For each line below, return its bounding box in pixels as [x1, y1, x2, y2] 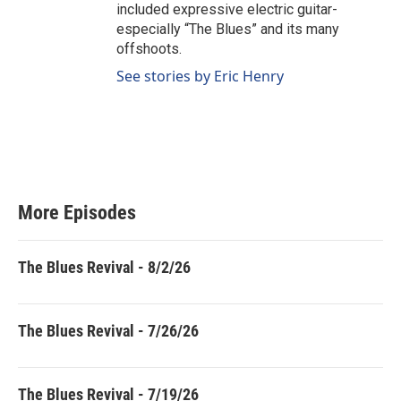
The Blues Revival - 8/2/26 [18, 258, 191, 277]
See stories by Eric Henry [116, 66, 284, 87]
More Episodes [18, 201, 136, 225]
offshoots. [116, 40, 182, 58]
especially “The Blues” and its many [116, 21, 339, 38]
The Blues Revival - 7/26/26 [18, 321, 199, 341]
